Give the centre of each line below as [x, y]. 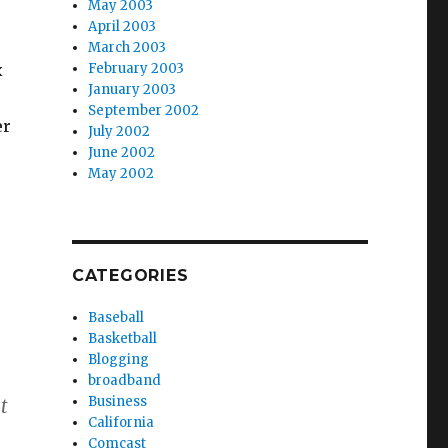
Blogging [119, 359]
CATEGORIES [130, 275]
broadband [125, 380]
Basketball [123, 338]
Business [118, 401]
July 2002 [119, 131]
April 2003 [122, 26]
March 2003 [127, 47]
